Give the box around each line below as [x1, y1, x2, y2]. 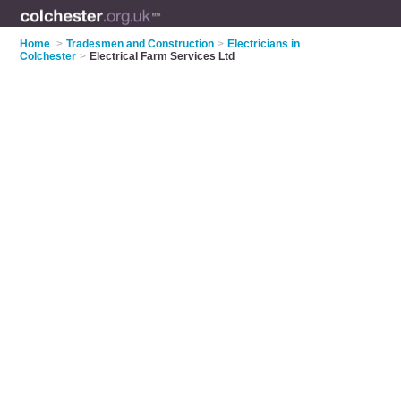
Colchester [20, 50, 77, 63]
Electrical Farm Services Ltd [90, 50, 235, 63]
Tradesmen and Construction [66, 38, 215, 50]
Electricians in [227, 38, 301, 50]
